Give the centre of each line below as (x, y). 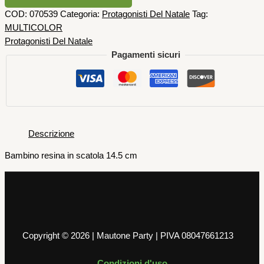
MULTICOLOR (34, 27)
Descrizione (51, 133)
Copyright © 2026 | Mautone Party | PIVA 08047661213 (128, 235)
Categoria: (81, 14)
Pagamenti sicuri (146, 55)
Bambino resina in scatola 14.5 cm (71, 156)
